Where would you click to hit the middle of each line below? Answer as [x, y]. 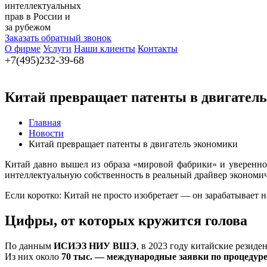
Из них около [33, 256]
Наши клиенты [105, 49]
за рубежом [28, 27]
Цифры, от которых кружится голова [126, 220]
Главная [45, 122]
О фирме [23, 49]
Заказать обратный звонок [58, 38]
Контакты [158, 49]
